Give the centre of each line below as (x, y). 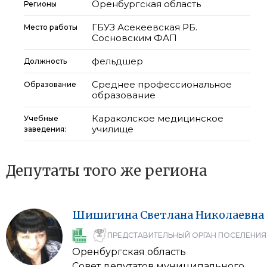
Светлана (167, 215)
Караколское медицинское (158, 118)
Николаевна (230, 215)
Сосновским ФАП (134, 38)
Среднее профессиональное (162, 84)
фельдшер (117, 61)
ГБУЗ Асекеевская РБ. (145, 27)
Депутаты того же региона (107, 171)
